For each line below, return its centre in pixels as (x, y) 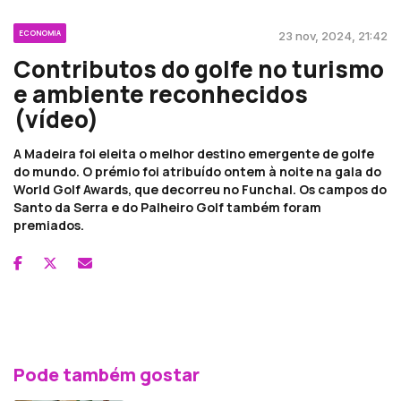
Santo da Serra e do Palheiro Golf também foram (167, 207)
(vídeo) (56, 119)
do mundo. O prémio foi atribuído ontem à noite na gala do (197, 171)
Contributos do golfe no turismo (199, 68)
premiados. (49, 225)
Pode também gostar (107, 374)
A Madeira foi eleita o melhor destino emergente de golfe (194, 153)
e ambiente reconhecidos (161, 94)
